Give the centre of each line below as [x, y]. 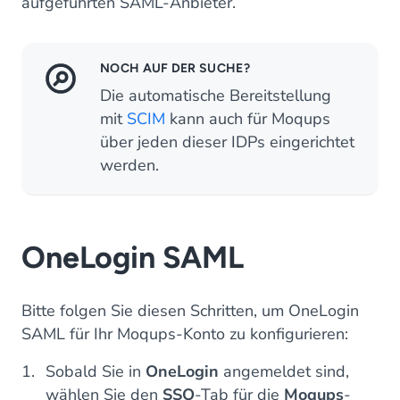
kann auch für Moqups [248, 119]
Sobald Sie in [96, 371]
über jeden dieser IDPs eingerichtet [227, 142]
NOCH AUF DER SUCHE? [175, 68]
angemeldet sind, [284, 371]
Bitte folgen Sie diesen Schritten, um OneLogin [190, 311]
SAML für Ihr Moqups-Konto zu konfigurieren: [185, 334]
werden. [129, 165]
